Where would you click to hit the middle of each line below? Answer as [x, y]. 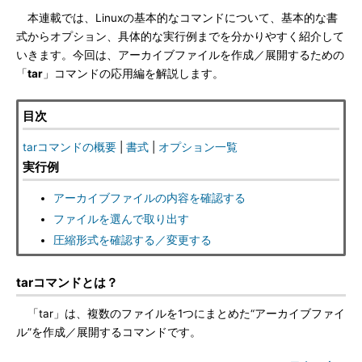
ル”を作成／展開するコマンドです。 [109, 332]
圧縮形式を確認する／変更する [133, 240]
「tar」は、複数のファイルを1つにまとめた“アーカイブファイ [181, 314]
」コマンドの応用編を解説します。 [133, 74]
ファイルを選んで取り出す [121, 219]
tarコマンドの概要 [69, 147]
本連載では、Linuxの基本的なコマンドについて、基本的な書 [177, 18]
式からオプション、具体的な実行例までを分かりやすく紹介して [180, 36]
